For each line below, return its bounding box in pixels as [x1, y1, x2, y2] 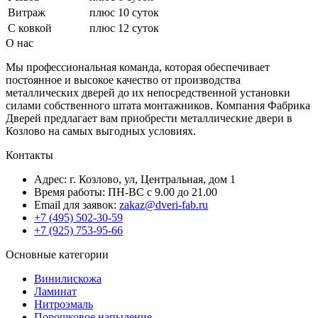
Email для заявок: [34, 199, 119, 212]
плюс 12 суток [89, 22, 159, 35]
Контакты [6, 149, 53, 162]
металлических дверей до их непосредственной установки [6, 87, 290, 99]
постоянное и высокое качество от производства [6, 74, 241, 87]
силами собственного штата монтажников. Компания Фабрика [6, 99, 310, 112]
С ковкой [8, 22, 52, 35]
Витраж [8, 6, 45, 19]
